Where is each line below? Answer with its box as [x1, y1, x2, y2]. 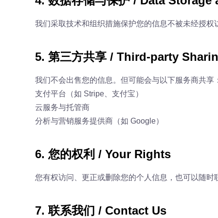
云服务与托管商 [35, 103, 90, 111]
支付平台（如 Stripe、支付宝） [35, 90, 143, 98]
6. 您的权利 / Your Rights [35, 147, 171, 161]
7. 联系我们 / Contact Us [35, 204, 166, 217]
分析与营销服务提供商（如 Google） [35, 117, 163, 125]
